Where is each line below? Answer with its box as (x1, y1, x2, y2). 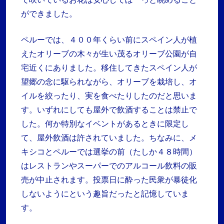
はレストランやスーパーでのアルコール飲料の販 (21, 160, 197, 171)
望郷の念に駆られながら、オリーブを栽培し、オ (21, 76, 197, 87)
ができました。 (21, 8, 77, 19)
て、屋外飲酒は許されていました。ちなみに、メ (21, 132, 197, 143)
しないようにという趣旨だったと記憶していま (21, 188, 189, 199)
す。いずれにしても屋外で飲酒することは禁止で (21, 104, 197, 115)
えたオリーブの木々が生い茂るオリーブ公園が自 (21, 48, 197, 59)
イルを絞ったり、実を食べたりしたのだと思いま (21, 90, 197, 101)
